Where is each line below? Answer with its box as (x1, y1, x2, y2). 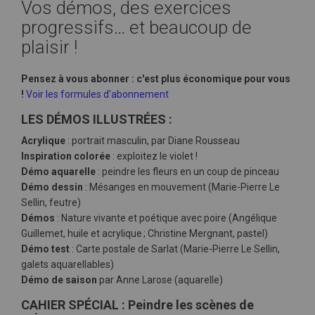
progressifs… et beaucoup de (21, 17, 252, 38)
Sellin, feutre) (21, 197, 81, 208)
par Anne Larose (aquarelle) (97, 274, 223, 285)
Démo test (21, 243, 70, 255)
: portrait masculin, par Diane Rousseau (65, 135, 240, 146)
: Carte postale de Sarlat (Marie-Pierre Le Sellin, (70, 243, 280, 255)
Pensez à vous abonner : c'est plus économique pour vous (21, 73, 290, 84)
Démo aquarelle (21, 166, 96, 177)
